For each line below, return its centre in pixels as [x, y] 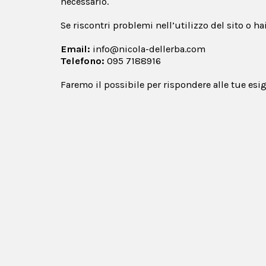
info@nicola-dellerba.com [149, 49]
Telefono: [83, 61]
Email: [75, 49]
